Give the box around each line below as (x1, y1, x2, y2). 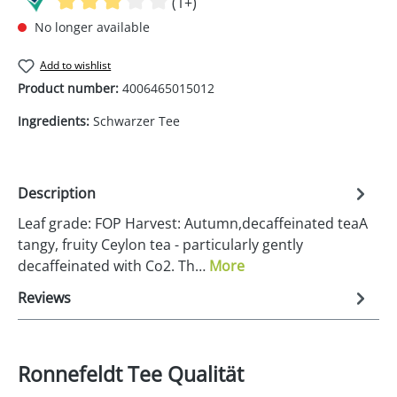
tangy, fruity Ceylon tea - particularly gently (18, 235, 303, 255)
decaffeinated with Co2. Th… (18, 256, 209, 276)
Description (18, 183, 96, 204)
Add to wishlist (40, 58, 112, 73)
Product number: (18, 80, 122, 97)
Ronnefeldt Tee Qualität (18, 360, 244, 389)
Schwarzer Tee (93, 113, 180, 130)
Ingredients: (18, 113, 90, 130)
